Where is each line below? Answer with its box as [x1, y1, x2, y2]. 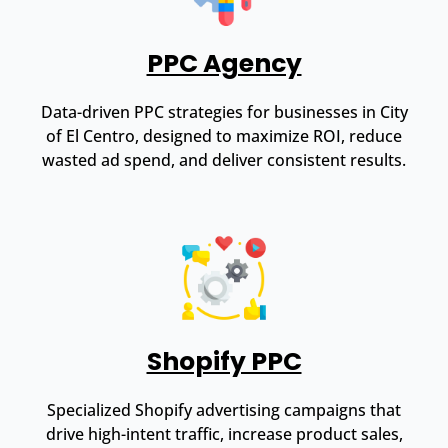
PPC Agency [146, 45, 302, 81]
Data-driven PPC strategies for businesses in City [40, 100, 408, 123]
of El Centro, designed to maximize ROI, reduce [46, 124, 402, 147]
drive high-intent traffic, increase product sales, [45, 422, 403, 445]
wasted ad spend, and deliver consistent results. [42, 148, 406, 171]
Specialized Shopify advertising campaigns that [47, 398, 401, 421]
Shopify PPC [146, 343, 302, 379]
